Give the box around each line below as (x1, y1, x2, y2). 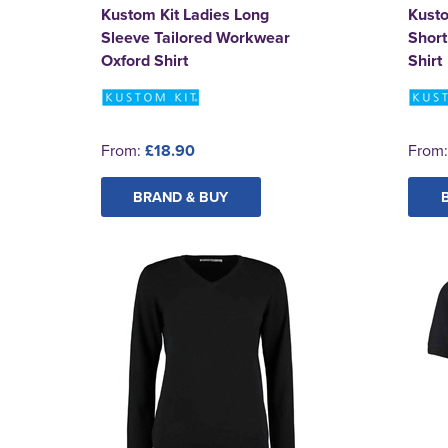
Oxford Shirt (100, 48, 188, 72)
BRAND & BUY (133, 185, 229, 207)
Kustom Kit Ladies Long (100, 2, 269, 26)
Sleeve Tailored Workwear (100, 25, 290, 49)
